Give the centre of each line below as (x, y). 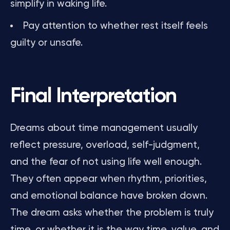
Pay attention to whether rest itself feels (116, 26)
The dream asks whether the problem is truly (112, 213)
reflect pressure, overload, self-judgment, (105, 145)
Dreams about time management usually (104, 128)
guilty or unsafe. (46, 43)
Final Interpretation (93, 97)
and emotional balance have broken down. (109, 196)
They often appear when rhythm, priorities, (109, 179)
